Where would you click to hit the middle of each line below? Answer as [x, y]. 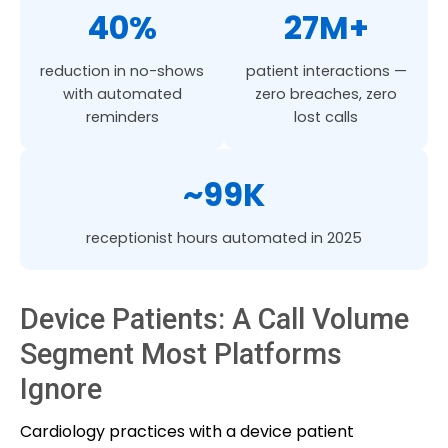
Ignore [61, 388]
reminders [122, 116]
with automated [122, 93]
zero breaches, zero [326, 93]
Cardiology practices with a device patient [187, 431]
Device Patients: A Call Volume [214, 318]
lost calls [326, 116]
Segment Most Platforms [181, 353]
